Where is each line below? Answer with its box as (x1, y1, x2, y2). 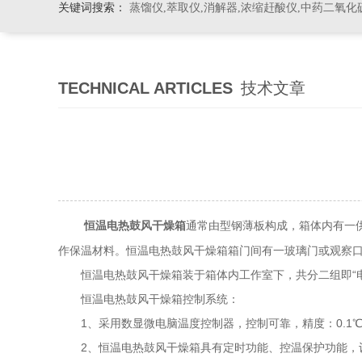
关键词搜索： (58, 2, 126, 14)
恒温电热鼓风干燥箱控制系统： (58, 293, 239, 305)
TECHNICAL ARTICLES (58, 79, 233, 97)
